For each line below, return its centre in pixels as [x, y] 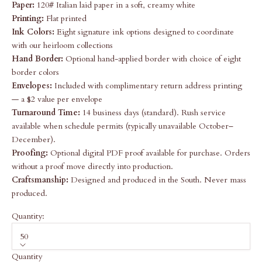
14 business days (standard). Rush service [153, 113]
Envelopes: [32, 86]
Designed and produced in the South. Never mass [157, 180]
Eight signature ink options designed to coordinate [144, 32]
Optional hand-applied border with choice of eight [152, 59]
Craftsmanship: [40, 180]
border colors [35, 73]
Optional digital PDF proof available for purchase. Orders [149, 153]
